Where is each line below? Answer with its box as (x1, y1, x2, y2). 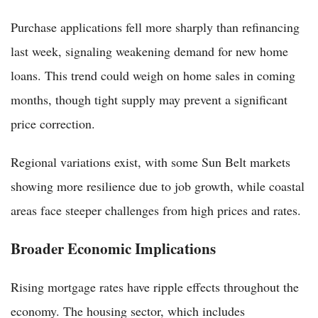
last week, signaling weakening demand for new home (11, 42, 288, 60)
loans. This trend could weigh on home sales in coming (11, 66, 295, 84)
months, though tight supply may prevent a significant (11, 90, 287, 108)
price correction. (11, 114, 95, 132)
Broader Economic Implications (11, 236, 216, 259)
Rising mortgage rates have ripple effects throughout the (11, 278, 299, 295)
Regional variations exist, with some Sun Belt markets (11, 153, 290, 170)
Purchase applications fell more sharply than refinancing (11, 18, 300, 35)
